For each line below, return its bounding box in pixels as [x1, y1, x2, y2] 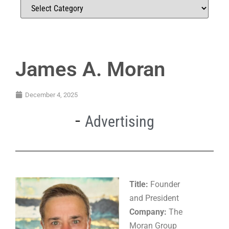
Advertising [84, 112, 154, 130]
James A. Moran [15, 57, 165, 81]
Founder [148, 179, 180, 189]
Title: [129, 179, 148, 189]
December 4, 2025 [25, 90, 78, 99]
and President [129, 193, 179, 203]
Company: [129, 207, 169, 217]
